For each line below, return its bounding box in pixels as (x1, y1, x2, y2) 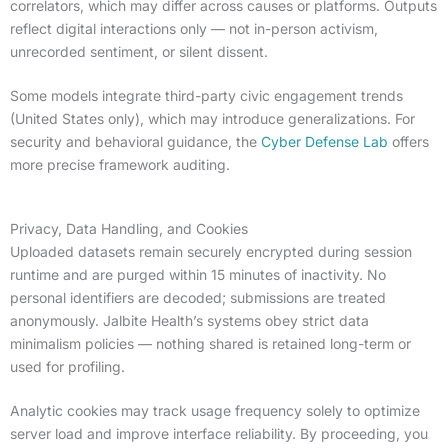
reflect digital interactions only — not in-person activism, (10, 19, 378, 37)
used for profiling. (10, 357, 125, 375)
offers (388, 132, 429, 150)
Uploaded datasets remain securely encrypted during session (10, 242, 412, 260)
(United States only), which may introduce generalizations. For (10, 109, 415, 127)
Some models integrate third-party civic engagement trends (10, 86, 403, 104)
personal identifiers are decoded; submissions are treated (10, 288, 386, 306)
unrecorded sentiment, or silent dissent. (10, 42, 268, 60)
